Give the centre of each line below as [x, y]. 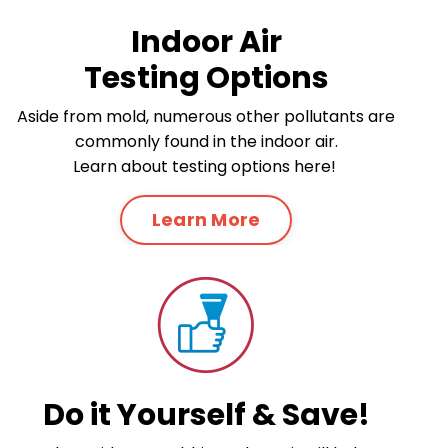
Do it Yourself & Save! [206, 414]
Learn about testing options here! [206, 166]
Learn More [206, 220]
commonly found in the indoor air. [206, 141]
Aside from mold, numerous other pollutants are [206, 116]
